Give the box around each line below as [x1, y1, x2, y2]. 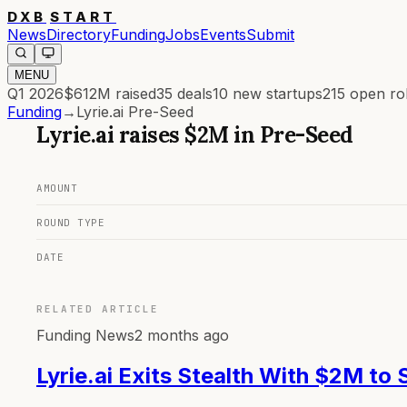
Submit [246, 25, 294, 44]
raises [114, 121, 184, 149]
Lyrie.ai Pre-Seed [76, 103, 194, 121]
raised [111, 84, 156, 103]
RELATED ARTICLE [36, 303, 159, 315]
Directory [46, 25, 111, 44]
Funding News [36, 326, 134, 344]
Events [200, 25, 246, 44]
